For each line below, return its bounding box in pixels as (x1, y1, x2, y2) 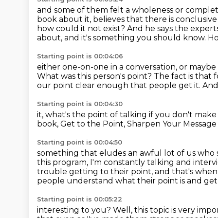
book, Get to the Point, (37, 119, 127, 128)
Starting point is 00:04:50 (37, 138, 122, 146)
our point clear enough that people (37, 81, 179, 90)
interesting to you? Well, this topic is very (37, 205, 197, 215)
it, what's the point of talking (37, 110, 149, 119)
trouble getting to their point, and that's (37, 167, 195, 176)
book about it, (37, 15, 93, 24)
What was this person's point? (37, 72, 154, 81)
